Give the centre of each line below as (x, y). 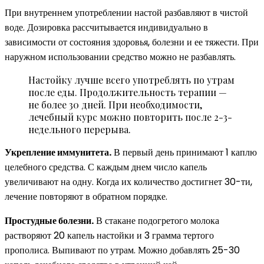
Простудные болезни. (49, 220)
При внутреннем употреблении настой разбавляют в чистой (126, 12)
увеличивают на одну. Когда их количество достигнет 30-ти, (128, 181)
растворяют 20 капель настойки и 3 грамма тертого (109, 235)
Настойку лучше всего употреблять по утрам (131, 80)
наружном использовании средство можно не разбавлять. (120, 57)
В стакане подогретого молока (156, 220)
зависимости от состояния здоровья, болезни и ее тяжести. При (132, 42)
